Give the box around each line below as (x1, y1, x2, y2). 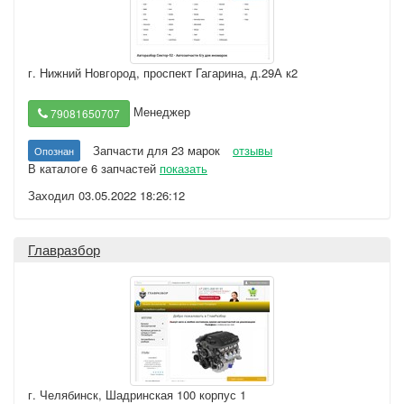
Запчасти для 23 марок (93, 142, 220, 159)
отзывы (233, 142, 272, 159)
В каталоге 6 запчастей (28, 160, 160, 177)
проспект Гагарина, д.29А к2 (143, 64, 298, 81)
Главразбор (28, 240, 100, 259)
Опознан (34, 143, 74, 158)
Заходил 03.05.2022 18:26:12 (28, 187, 185, 204)
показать (160, 160, 207, 177)
